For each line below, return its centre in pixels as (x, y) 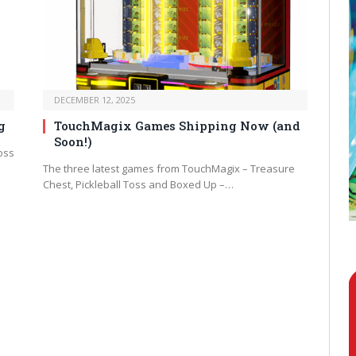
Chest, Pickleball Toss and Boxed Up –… (138, 185)
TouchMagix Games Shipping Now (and (177, 126)
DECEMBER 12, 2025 (95, 100)
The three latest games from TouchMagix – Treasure (169, 169)
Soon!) (73, 142)
